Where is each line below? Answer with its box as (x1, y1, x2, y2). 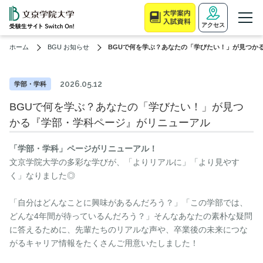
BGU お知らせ (48, 43, 89, 50)
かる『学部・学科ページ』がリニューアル (9, 117, 210, 129)
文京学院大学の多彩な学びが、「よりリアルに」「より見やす (9, 157, 240, 167)
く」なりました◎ (9, 171, 75, 180)
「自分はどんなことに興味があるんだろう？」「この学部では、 (9, 198, 248, 207)
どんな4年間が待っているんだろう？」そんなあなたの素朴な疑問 (9, 211, 252, 221)
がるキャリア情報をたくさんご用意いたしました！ (9, 238, 198, 248)
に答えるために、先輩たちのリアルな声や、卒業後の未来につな (9, 225, 248, 234)
